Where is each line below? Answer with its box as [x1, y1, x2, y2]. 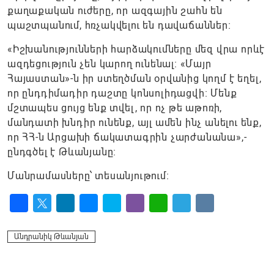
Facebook [10, 215, 56, 228]
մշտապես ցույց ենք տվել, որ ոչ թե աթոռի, [7, 102, 223, 114]
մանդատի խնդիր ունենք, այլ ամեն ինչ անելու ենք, [7, 117, 262, 129]
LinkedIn [56, 215, 97, 228]
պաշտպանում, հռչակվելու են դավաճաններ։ [7, 20, 231, 32]
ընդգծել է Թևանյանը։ [7, 146, 117, 158]
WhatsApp [149, 215, 198, 228]
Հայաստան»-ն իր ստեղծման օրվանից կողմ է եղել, [7, 73, 262, 85]
